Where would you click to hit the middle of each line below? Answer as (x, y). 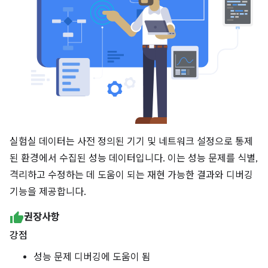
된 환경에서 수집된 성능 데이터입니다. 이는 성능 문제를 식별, (134, 158)
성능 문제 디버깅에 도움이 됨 (92, 257)
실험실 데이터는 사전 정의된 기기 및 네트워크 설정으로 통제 (131, 141)
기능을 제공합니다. (48, 192)
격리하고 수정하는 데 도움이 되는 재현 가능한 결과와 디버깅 (131, 175)
